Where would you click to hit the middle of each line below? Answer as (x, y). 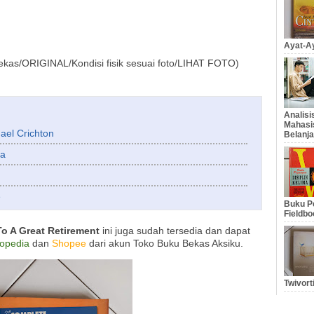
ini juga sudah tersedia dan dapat (175, 231)
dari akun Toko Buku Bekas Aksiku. (165, 244)
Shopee (69, 244)
